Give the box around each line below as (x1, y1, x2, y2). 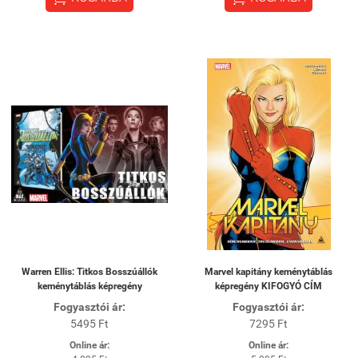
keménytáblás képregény (37, 280, 142, 292)
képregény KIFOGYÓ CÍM (215, 280, 322, 292)
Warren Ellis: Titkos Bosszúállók (22, 266, 157, 277)
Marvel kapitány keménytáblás (205, 266, 332, 277)
